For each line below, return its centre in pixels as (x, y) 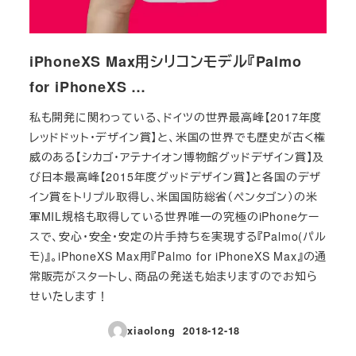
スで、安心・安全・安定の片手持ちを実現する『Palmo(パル (178, 236)
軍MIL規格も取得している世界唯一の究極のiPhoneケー (174, 217)
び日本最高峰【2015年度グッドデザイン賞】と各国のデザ (175, 177)
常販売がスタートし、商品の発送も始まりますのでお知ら (173, 276)
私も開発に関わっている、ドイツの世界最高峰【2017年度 (176, 117)
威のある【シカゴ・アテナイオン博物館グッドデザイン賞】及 (177, 157)
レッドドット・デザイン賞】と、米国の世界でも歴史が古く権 (178, 137)
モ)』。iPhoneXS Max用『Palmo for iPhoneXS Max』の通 (178, 256)
